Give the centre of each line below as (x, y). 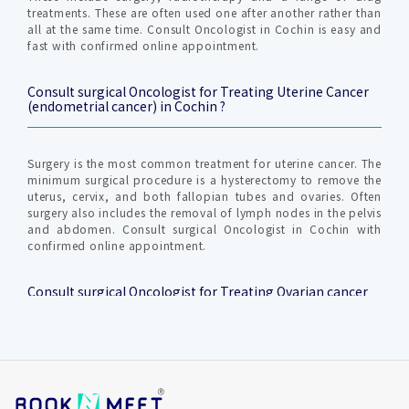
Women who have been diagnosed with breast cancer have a (204, 379)
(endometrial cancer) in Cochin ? (126, 106)
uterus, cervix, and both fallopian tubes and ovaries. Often (204, 196)
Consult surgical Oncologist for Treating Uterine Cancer (198, 91)
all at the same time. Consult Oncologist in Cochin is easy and (204, 29)
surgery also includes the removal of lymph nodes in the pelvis (204, 212)
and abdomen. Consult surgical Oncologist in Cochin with (204, 229)
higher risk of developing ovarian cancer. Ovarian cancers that (204, 396)
